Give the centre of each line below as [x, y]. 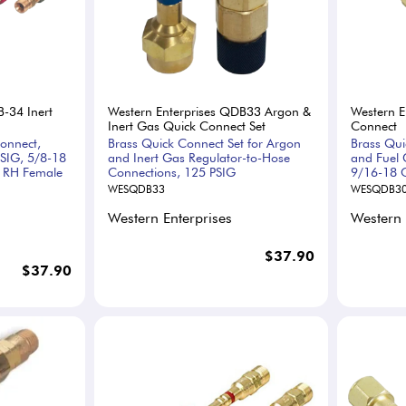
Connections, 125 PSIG [172, 172]
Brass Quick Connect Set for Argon [205, 143]
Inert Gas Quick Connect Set [187, 126]
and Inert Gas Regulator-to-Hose [199, 157]
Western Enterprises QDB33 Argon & [210, 111]
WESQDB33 [137, 188]
